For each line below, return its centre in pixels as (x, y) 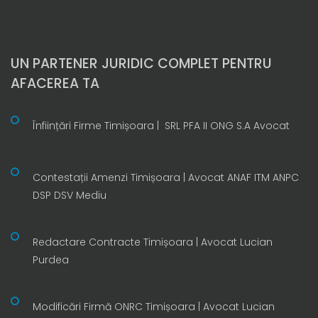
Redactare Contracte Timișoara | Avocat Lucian (153, 242)
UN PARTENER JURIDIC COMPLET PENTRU (141, 63)
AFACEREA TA (55, 83)
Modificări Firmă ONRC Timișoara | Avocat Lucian (154, 306)
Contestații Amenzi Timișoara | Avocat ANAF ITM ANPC (166, 177)
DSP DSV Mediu (70, 195)
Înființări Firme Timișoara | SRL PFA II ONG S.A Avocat (161, 125)
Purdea (51, 259)
